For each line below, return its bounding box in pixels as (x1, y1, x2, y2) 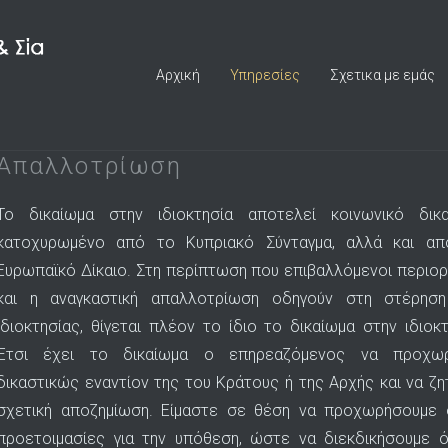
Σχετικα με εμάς (330, 67, 435, 83)
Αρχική (156, 67, 200, 83)
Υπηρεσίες (230, 67, 300, 83)
